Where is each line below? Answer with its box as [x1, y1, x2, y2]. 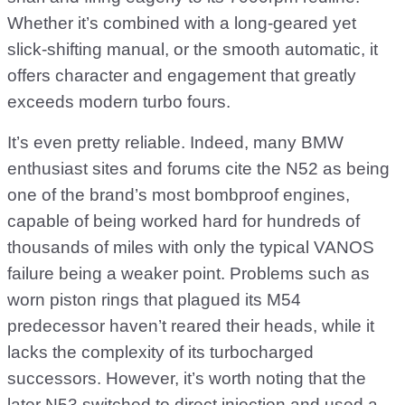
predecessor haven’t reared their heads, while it [7, 316, 374, 336]
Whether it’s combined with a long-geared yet [7, 14, 356, 33]
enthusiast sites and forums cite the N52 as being [7, 159, 390, 179]
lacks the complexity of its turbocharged [7, 343, 314, 363]
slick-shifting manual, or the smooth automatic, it [7, 40, 378, 60]
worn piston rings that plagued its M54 [7, 290, 301, 310]
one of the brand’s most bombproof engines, [7, 185, 350, 205]
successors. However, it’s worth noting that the [7, 369, 366, 389]
